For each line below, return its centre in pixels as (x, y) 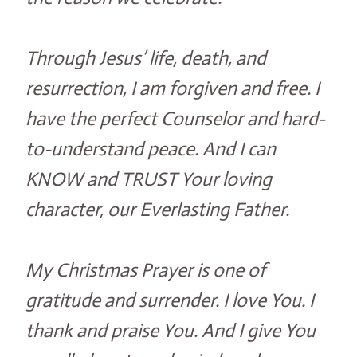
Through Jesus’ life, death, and (146, 59)
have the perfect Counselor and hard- (175, 119)
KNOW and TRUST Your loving (149, 180)
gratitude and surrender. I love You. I (170, 301)
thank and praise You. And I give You (171, 331)
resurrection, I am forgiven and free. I (173, 89)
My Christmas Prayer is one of (145, 271)
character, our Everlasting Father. (157, 210)
